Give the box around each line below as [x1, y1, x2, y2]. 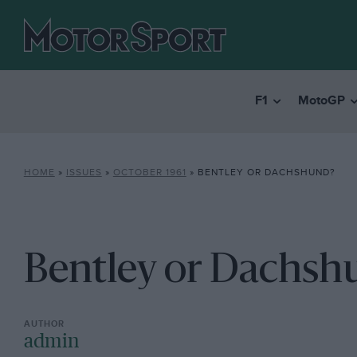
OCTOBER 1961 [112, 167, 186, 178]
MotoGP [297, 93, 345, 109]
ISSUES [65, 167, 102, 178]
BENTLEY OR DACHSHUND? [197, 167, 335, 178]
